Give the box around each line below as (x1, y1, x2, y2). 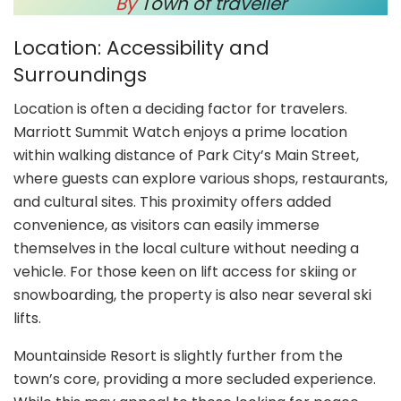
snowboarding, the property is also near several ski (13, 285, 371, 306)
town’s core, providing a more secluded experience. (13, 369, 376, 390)
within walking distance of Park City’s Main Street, (13, 145, 359, 166)
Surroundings (13, 60, 147, 89)
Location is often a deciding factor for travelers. (13, 98, 347, 120)
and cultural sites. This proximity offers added (13, 192, 331, 213)
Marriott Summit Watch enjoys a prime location (13, 122, 347, 143)
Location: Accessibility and (13, 33, 269, 62)
